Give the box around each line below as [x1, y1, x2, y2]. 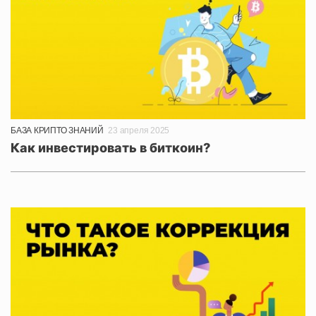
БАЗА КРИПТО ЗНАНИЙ [11, 125, 104, 135]
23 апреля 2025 [108, 125, 170, 135]
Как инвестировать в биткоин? [11, 140, 210, 155]
